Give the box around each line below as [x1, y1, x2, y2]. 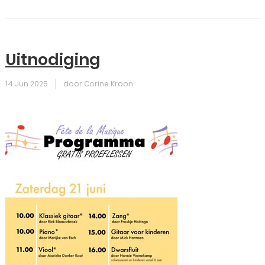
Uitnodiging [5, 49, 101, 70]
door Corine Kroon [63, 79, 133, 89]
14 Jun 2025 [5, 79, 48, 89]
